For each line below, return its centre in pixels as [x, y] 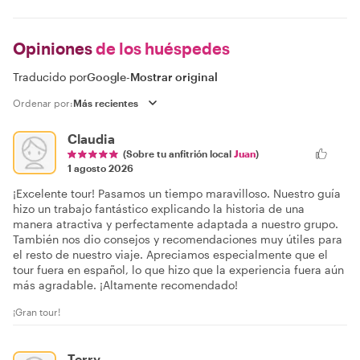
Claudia [91, 138]
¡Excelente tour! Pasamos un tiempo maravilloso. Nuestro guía [177, 193]
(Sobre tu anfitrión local [178, 153]
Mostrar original [174, 76]
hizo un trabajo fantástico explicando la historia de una [159, 208]
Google [107, 76]
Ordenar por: [43, 102]
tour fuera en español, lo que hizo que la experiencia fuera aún [178, 269]
